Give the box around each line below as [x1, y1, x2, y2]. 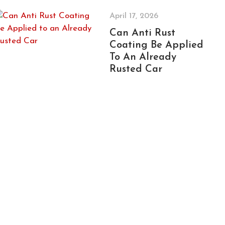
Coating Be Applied [109, 40, 203, 50]
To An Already [109, 52, 176, 62]
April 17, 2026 [109, 12, 158, 20]
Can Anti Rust [109, 28, 175, 38]
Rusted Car [109, 64, 162, 74]
